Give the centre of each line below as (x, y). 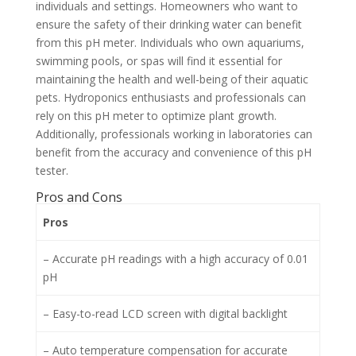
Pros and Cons (79, 197)
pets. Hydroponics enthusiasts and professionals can (170, 98)
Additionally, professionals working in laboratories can (174, 134)
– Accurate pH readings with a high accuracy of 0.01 (176, 259)
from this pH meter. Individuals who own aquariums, (170, 43)
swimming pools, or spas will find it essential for (159, 61)
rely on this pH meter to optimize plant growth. (156, 116)
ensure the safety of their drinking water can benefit (168, 25)
